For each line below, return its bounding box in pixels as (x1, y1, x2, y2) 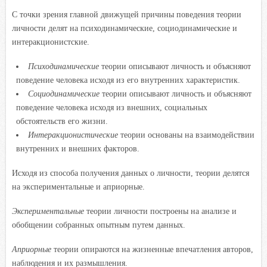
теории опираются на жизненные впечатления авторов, (51, 244, 253, 254)
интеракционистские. (12, 37, 89, 46)
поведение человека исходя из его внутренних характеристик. (16, 75, 241, 85)
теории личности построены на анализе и (84, 206, 237, 216)
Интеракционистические (27, 130, 118, 139)
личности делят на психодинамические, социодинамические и (12, 23, 237, 33)
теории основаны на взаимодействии (117, 130, 254, 139)
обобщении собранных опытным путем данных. (12, 220, 185, 229)
